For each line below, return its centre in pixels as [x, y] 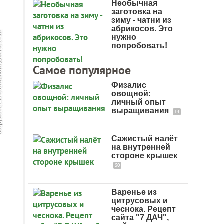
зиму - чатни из [141, 20]
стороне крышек [144, 156]
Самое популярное [82, 70]
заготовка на [137, 12]
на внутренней [141, 147]
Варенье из [134, 192]
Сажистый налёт [145, 139]
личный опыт [139, 102]
